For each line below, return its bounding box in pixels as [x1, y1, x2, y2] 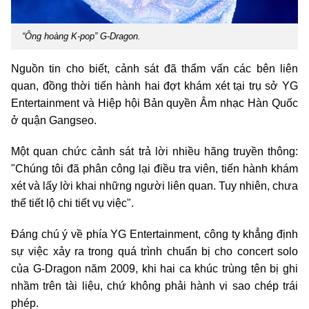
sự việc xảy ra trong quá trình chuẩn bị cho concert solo [11, 246, 298, 258]
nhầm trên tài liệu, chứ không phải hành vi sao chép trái [11, 280, 298, 292]
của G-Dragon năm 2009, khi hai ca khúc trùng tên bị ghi [11, 263, 298, 275]
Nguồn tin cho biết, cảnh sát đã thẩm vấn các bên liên [11, 63, 298, 75]
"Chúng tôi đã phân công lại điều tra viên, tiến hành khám [11, 163, 298, 175]
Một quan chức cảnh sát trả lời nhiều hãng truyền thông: [11, 146, 298, 158]
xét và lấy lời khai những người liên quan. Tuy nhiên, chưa [11, 180, 298, 192]
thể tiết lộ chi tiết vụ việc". [11, 197, 134, 210]
